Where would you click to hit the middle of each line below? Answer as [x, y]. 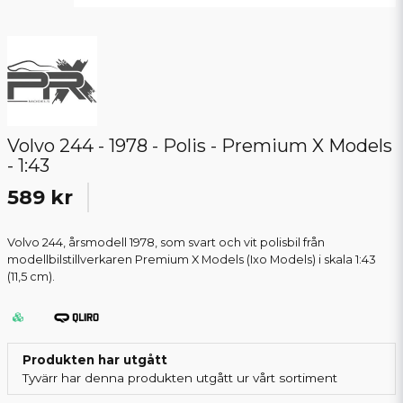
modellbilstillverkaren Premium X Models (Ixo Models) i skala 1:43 [192, 260]
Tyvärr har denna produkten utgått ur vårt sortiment [180, 378]
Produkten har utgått [95, 360]
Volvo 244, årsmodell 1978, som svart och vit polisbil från [166, 243]
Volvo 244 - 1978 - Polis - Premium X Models [200, 146]
